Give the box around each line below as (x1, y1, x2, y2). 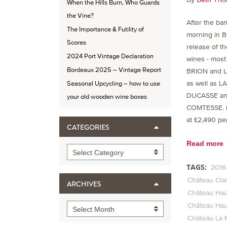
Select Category (72, 148, 124, 157)
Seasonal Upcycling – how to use (67, 80, 160, 88)
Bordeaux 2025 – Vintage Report (67, 66, 161, 74)
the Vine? (67, 12, 94, 20)
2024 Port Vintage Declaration (67, 52, 154, 60)
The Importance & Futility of (67, 25, 144, 33)
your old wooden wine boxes (67, 93, 147, 101)
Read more (186, 139, 223, 147)
